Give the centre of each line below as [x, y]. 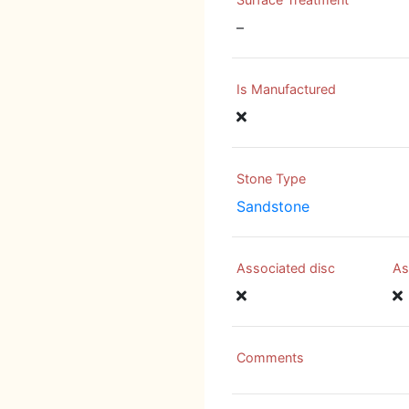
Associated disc [286, 268]
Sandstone [273, 206]
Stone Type [271, 178]
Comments [270, 357]
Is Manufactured [286, 89]
